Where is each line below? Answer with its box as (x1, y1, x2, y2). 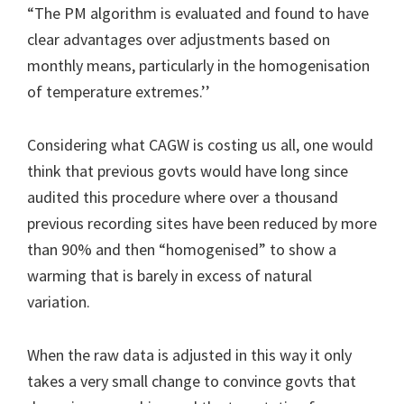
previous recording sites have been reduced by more (27, 212, 377, 234)
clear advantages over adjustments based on (27, 28, 330, 50)
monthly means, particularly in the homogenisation (27, 54, 370, 76)
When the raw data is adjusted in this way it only (27, 344, 352, 365)
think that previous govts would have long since (27, 160, 348, 181)
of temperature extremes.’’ (27, 80, 210, 102)
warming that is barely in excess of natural (27, 264, 312, 286)
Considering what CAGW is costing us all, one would (27, 133, 373, 155)
